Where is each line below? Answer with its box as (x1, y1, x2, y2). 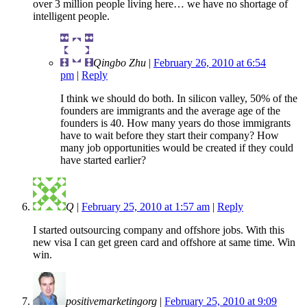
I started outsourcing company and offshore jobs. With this (33, 223, 284, 236)
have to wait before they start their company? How (60, 129, 279, 141)
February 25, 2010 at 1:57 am (82, 200, 210, 212)
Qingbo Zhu (93, 56, 146, 69)
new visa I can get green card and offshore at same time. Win (33, 236, 295, 248)
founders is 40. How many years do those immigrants (60, 116, 291, 129)
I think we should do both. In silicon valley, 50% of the (60, 92, 297, 104)
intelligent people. (33, 10, 110, 22)
